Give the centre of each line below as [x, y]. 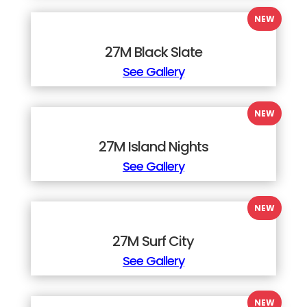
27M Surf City [153, 241]
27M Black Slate [153, 52]
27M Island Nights [153, 147]
